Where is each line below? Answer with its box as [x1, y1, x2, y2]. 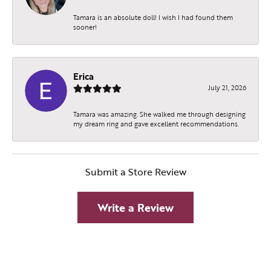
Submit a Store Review [85, 165, 186, 180]
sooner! [73, 22, 97, 33]
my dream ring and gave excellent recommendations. [73, 119, 239, 129]
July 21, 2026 [208, 82, 246, 93]
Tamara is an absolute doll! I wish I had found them [73, 12, 233, 23]
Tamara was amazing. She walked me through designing [73, 109, 246, 120]
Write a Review [97, 200, 174, 216]
